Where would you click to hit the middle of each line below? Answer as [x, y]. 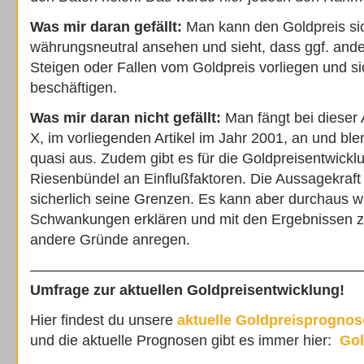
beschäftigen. [74, 88]
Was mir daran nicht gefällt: [126, 118]
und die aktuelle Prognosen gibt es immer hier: [185, 340]
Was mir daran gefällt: [106, 27]
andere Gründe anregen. [110, 240]
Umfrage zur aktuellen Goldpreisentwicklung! [187, 290]
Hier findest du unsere [104, 320]
